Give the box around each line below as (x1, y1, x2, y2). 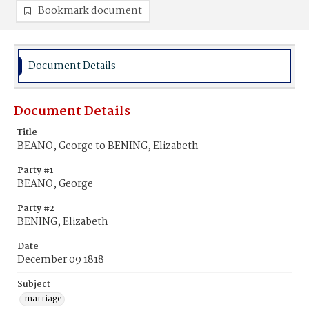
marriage (24, 292, 62, 306)
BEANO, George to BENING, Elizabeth (17, 138, 199, 154)
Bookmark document (38, 3, 142, 19)
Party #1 (17, 163, 53, 178)
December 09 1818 (17, 252, 104, 268)
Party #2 (17, 201, 54, 216)
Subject (17, 277, 50, 292)
